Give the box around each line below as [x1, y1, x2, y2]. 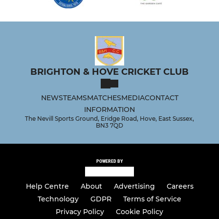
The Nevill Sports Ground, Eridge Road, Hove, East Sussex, [25, 114, 194, 122]
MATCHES [87, 93, 121, 102]
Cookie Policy [116, 207, 163, 217]
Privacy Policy [56, 207, 104, 217]
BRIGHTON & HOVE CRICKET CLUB [30, 66, 189, 77]
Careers [166, 182, 194, 191]
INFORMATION [84, 105, 135, 114]
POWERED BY [96, 158, 123, 164]
